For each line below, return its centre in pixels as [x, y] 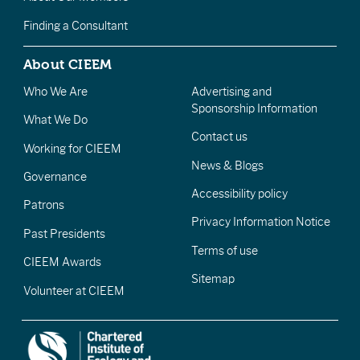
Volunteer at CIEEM [74, 290]
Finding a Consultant [75, 25]
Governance [55, 177]
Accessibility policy [240, 194]
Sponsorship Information [255, 108]
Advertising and [232, 91]
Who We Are [55, 91]
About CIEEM [67, 65]
